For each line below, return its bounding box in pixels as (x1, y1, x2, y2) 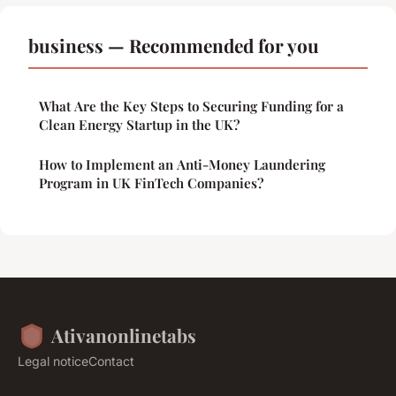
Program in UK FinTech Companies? (39, 174, 263, 193)
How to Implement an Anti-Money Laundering (39, 156, 325, 174)
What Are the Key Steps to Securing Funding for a (39, 97, 344, 116)
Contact (88, 354, 134, 369)
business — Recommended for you (28, 33, 319, 58)
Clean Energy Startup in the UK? (39, 116, 240, 134)
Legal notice (18, 354, 88, 369)
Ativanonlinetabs (51, 323, 196, 348)
